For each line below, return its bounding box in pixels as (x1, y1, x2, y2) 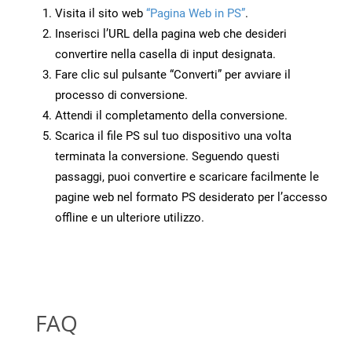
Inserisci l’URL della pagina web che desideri (55, 27, 287, 42)
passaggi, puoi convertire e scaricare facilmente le (55, 170, 319, 185)
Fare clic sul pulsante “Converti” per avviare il (55, 68, 291, 82)
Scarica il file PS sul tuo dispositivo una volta (55, 129, 291, 144)
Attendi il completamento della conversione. (55, 108, 288, 123)
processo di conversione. (55, 88, 188, 103)
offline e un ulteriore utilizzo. (55, 211, 204, 225)
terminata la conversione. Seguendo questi (55, 149, 280, 164)
